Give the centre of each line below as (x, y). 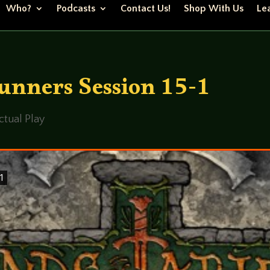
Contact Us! (145, 8)
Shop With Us (213, 8)
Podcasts (76, 8)
